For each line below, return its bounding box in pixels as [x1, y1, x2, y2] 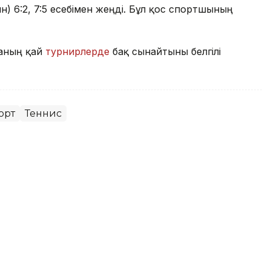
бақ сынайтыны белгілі [109, 45, 221, 57]
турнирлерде [45, 45, 109, 57]
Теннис [25, 107, 62, 119]
